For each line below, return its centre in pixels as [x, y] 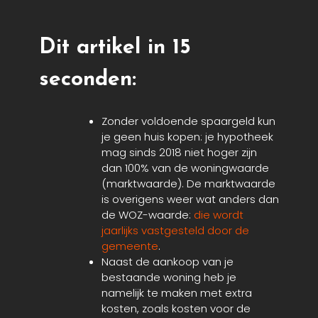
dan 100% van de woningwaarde [185, 168]
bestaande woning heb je [169, 278]
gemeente [130, 246]
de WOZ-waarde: [148, 215]
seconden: [88, 80]
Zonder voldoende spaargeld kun [188, 121]
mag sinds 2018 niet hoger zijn [179, 153]
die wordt [219, 215]
